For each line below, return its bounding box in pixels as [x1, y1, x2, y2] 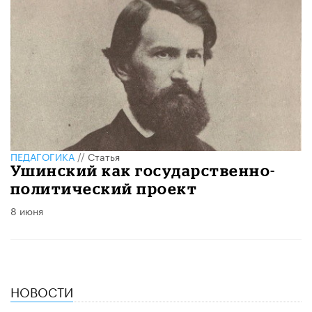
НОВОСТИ [10, 281, 73, 301]
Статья [88, 148, 120, 164]
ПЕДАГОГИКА [10, 148, 75, 164]
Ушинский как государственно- [10, 162, 276, 180]
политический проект [10, 180, 198, 198]
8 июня [10, 203, 43, 219]
